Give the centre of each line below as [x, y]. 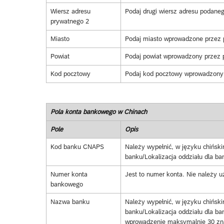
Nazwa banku [70, 202]
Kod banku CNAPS [77, 147]
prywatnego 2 [69, 21]
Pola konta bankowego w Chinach [98, 112]
